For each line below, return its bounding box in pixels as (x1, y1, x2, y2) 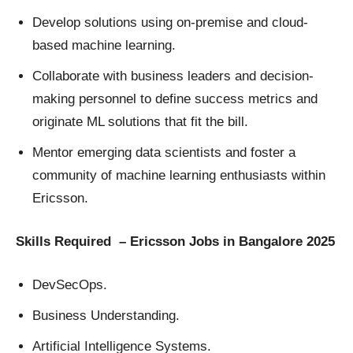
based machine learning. (32, 38, 176, 54)
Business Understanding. (32, 308, 180, 324)
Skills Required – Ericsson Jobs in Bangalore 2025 (16, 234, 335, 250)
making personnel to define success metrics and (32, 91, 318, 107)
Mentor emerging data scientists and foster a (32, 145, 295, 161)
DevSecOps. (32, 277, 107, 293)
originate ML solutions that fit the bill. (32, 114, 248, 130)
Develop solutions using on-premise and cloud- (32, 15, 308, 31)
